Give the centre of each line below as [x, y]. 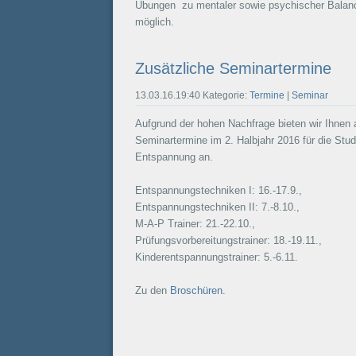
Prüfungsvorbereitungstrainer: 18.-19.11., [228, 240]
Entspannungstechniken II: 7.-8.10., [217, 207]
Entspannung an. [174, 157]
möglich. [154, 22]
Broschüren [196, 290]
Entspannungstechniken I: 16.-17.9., [218, 190]
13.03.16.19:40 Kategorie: [192, 95]
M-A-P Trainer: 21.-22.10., [195, 223]
